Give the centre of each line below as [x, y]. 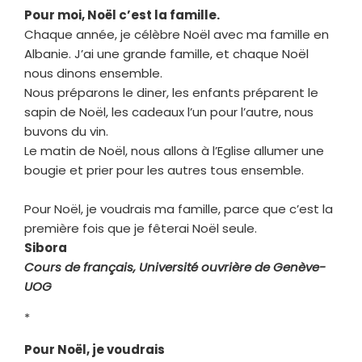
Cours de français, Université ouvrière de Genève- [175, 267]
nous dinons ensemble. [93, 73]
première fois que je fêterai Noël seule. [141, 228]
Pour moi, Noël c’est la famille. [122, 15]
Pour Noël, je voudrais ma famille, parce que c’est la [179, 208]
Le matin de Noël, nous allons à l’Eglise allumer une [174, 150]
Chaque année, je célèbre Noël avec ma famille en [177, 34]
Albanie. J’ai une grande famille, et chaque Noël [166, 53]
